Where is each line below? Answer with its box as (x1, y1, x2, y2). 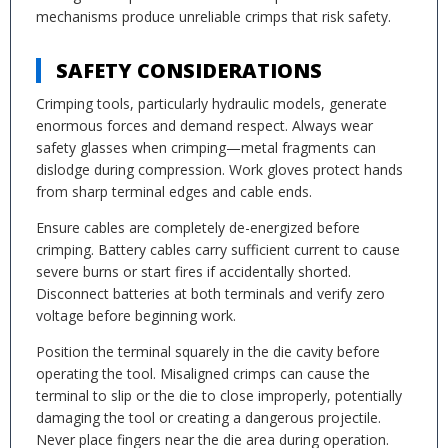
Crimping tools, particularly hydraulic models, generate (36, 94, 387, 113)
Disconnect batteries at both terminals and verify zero (36, 284, 385, 303)
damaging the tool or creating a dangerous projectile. (36, 408, 381, 427)
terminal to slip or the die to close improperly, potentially (36, 386, 402, 405)
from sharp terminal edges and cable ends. (36, 182, 312, 201)
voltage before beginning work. (36, 306, 236, 325)
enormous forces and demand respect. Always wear (36, 116, 373, 135)
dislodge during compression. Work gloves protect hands (36, 160, 403, 179)
